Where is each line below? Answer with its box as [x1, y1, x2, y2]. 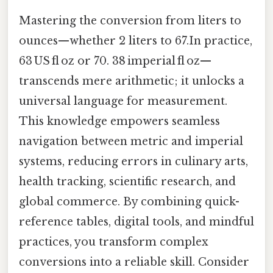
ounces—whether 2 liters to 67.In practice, [19, 34, 252, 48]
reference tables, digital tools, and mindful [19, 215, 254, 229]
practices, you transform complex [19, 235, 208, 249]
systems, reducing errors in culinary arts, [19, 155, 248, 168]
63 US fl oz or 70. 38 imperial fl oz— [19, 54, 211, 68]
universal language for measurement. [19, 94, 227, 108]
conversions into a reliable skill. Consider [19, 255, 249, 269]
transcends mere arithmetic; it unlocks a [19, 74, 244, 88]
